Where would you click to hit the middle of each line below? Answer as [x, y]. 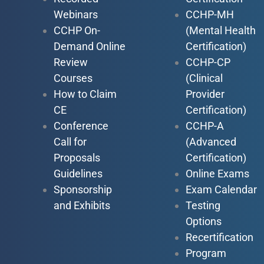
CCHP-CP [208, 62]
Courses [73, 78]
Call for [70, 141]
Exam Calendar [221, 189]
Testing [203, 205]
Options [203, 221]
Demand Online [90, 46]
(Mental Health [220, 30]
